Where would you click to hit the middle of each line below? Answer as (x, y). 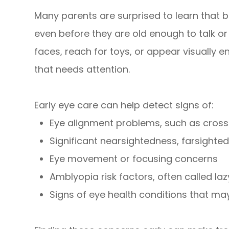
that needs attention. (82, 69)
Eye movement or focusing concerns (134, 158)
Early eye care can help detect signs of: (124, 105)
